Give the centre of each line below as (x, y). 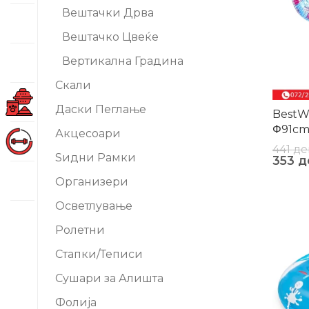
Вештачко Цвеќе (110, 37)
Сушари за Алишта (109, 278)
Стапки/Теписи (99, 254)
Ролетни (80, 230)
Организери (92, 182)
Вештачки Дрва (108, 13)
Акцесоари (88, 133)
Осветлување (94, 206)
